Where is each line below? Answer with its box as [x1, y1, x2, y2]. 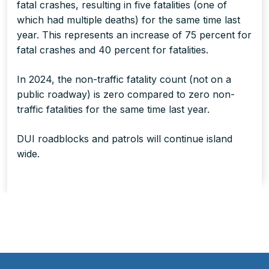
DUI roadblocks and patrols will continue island [17, 133, 232, 145]
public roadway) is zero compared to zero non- [17, 88, 235, 101]
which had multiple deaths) [17, 14, 139, 26]
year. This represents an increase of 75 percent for [17, 29, 252, 41]
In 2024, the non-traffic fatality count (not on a [17, 73, 231, 86]
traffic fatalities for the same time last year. [17, 103, 213, 116]
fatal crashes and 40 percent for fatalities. [17, 44, 208, 56]
